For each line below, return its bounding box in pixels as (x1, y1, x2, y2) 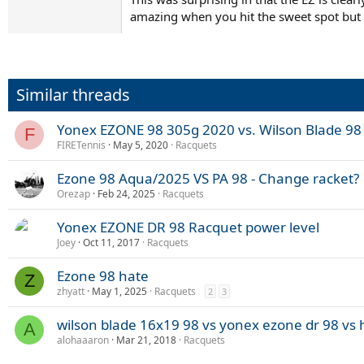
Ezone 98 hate (57, 266, 149, 285)
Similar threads (16, 83, 130, 106)
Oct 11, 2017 (83, 235, 140, 249)
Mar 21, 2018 (116, 332, 176, 347)
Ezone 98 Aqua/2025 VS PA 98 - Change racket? (57, 168, 359, 188)
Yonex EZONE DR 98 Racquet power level (57, 217, 319, 236)
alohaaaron (57, 332, 109, 347)
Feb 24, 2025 (97, 186, 155, 201)
